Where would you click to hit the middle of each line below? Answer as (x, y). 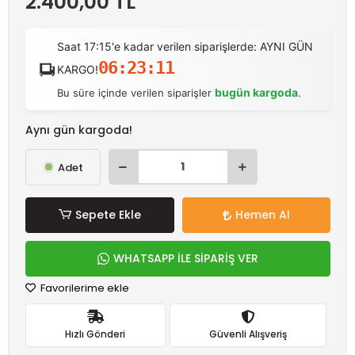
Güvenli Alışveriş (248, 334)
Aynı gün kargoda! (79, 130)
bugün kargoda (257, 92)
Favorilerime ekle (84, 288)
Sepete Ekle (108, 215)
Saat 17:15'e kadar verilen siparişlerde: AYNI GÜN (185, 46)
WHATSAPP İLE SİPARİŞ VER (186, 258)
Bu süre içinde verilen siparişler (136, 93)
